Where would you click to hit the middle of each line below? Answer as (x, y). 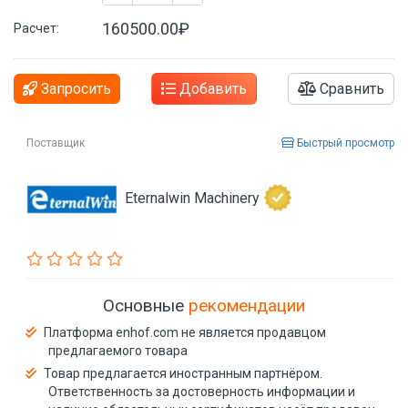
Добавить (211, 88)
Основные (146, 306)
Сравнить (350, 88)
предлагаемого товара (118, 351)
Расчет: (36, 28)
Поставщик (56, 143)
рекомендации (247, 306)
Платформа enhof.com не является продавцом (185, 332)
